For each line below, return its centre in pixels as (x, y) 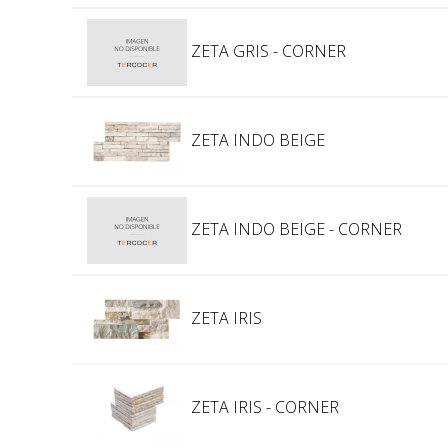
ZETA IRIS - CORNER (263, 406)
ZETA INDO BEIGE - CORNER (294, 228)
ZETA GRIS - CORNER (266, 50)
